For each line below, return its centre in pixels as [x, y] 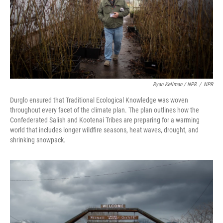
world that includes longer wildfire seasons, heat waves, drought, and [104, 130]
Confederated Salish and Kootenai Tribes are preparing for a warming [105, 120]
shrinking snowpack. [38, 140]
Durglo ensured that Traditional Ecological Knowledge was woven [99, 100]
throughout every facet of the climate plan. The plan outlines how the [105, 110]
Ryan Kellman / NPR [175, 85]
